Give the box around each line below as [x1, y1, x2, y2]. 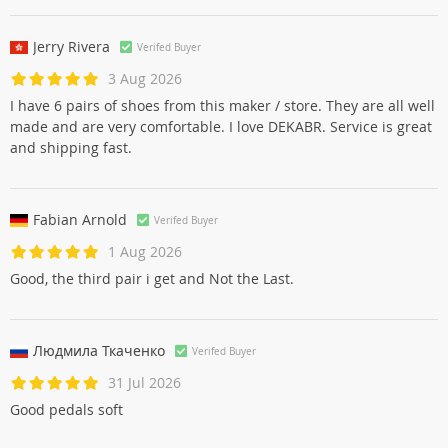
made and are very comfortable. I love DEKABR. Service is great [10, 117, 432, 136]
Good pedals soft [10, 400, 123, 419]
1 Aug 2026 [108, 242, 182, 261]
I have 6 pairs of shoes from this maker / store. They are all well [10, 96, 435, 115]
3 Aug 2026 [108, 69, 182, 88]
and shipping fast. [10, 138, 132, 157]
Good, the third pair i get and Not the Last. [10, 269, 294, 288]
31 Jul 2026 [108, 373, 181, 392]
